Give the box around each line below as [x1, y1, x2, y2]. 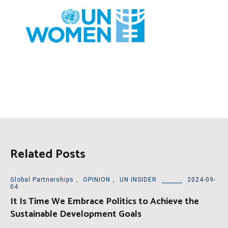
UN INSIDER [120, 176, 157, 184]
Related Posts [10, 145, 85, 165]
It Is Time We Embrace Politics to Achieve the [10, 194, 199, 210]
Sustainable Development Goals [10, 207, 141, 222]
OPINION [83, 176, 110, 184]
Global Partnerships [10, 176, 74, 184]
